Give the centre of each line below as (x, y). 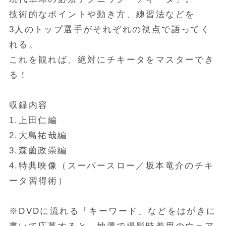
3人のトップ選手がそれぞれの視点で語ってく (110, 29)
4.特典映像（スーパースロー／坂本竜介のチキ (111, 165)
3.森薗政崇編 (38, 150)
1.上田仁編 (33, 120)
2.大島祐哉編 (38, 135)
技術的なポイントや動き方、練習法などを (102, 14)
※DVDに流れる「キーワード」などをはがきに (112, 211)
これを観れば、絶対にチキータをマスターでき (112, 60)
